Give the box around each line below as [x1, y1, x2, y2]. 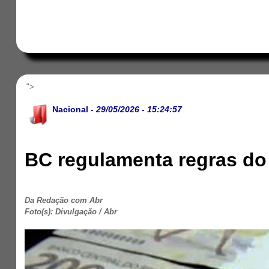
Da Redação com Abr [25, 196, 103, 205]
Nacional [52, 104, 89, 114]
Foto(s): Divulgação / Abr [25, 207, 118, 216]
